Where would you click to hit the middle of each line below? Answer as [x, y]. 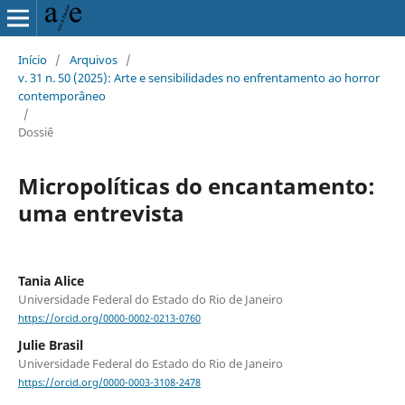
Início [32, 59]
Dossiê [35, 132]
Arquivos [93, 59]
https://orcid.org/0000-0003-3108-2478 [109, 383]
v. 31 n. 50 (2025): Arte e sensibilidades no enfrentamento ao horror [198, 77]
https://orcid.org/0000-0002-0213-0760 [109, 319]
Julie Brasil [50, 345]
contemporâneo [61, 95]
